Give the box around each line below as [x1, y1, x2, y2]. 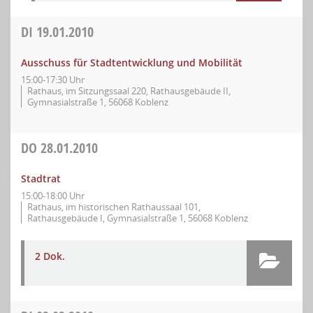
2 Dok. [35, 249, 65, 263]
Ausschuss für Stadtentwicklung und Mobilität [21, 56, 242, 69]
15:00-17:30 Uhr [21, 73, 85, 86]
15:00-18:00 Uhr [21, 189, 85, 202]
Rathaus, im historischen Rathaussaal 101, [27, 201, 201, 213]
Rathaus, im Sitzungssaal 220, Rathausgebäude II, [27, 85, 231, 97]
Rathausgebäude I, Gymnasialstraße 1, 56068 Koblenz [27, 212, 248, 224]
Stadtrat [21, 172, 61, 185]
